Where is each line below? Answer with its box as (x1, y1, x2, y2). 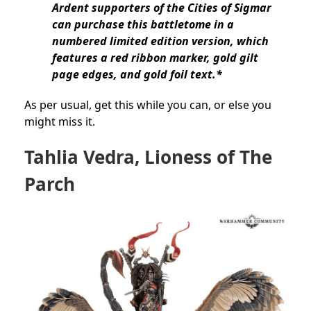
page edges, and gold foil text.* (52, 67, 222, 83)
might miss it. (24, 114, 95, 130)
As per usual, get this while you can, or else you (24, 97, 271, 113)
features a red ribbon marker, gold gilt (52, 50, 258, 66)
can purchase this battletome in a (52, 17, 234, 33)
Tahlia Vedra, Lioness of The (24, 144, 272, 170)
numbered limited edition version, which (52, 33, 269, 49)
